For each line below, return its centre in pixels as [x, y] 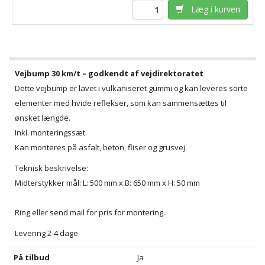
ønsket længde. [43, 118]
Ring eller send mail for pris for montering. [90, 213]
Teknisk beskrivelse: [51, 168]
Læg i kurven [212, 9]
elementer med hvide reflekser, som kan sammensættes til [121, 103]
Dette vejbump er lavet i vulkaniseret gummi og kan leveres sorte [131, 88]
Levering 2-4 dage [46, 233]
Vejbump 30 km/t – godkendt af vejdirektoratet [109, 74]
